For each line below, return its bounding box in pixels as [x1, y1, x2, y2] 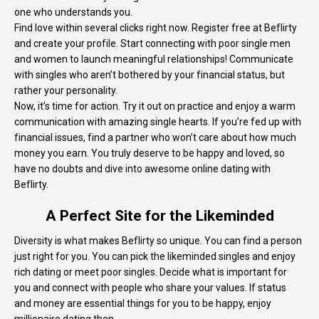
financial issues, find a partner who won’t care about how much [14, 132, 296, 144]
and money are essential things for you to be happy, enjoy [14, 298, 271, 310]
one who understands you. [14, 6, 132, 19]
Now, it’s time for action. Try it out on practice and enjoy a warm [14, 100, 296, 113]
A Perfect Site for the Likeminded [45, 207, 274, 225]
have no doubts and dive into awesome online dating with [14, 163, 271, 175]
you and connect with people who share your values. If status [14, 282, 286, 294]
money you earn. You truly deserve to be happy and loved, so [14, 147, 285, 159]
